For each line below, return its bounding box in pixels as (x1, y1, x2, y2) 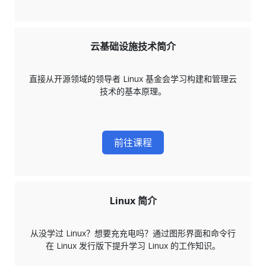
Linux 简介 (109, 194, 157, 208)
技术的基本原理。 (100, 85, 166, 97)
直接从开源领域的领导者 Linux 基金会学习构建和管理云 (29, 73, 237, 85)
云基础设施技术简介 (90, 40, 176, 53)
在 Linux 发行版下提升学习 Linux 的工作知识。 (46, 240, 220, 252)
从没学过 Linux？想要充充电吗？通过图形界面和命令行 (30, 227, 236, 239)
